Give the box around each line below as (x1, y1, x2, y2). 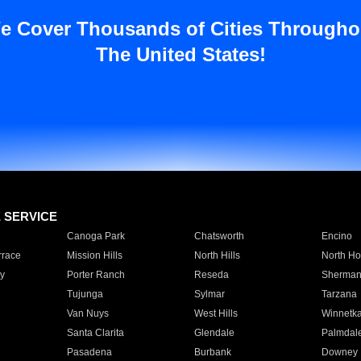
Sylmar (193, 288, 225, 300)
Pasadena (66, 346, 112, 358)
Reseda (193, 269, 229, 280)
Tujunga (66, 288, 103, 300)
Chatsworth (193, 230, 244, 242)
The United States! (95, 44, 266, 65)
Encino (321, 230, 352, 242)
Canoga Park (66, 230, 125, 242)
